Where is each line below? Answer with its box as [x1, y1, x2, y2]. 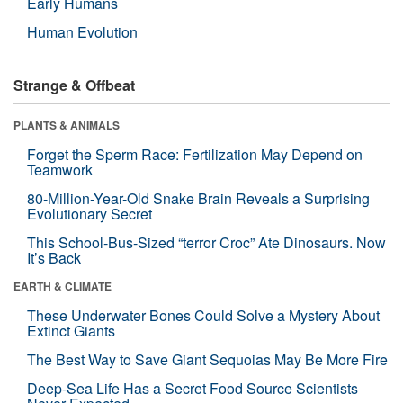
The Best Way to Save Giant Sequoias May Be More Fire [27, 348, 388, 370]
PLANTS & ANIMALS [13, 116, 120, 133]
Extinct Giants [27, 319, 115, 341]
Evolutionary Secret [27, 202, 152, 224]
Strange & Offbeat [13, 74, 135, 95]
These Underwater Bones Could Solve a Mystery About [27, 304, 380, 326]
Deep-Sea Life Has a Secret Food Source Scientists [27, 377, 358, 399]
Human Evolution [27, 21, 138, 42]
